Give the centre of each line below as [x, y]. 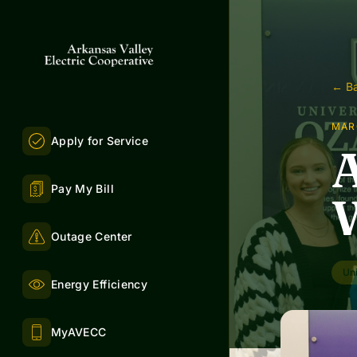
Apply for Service [100, 141]
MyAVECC [79, 332]
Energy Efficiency [99, 284]
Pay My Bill [82, 189]
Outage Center [92, 237]
